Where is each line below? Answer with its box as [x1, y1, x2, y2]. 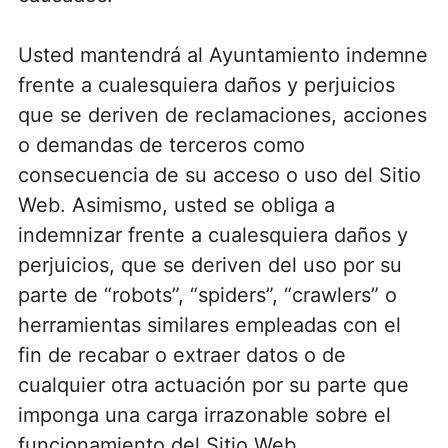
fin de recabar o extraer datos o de [17, 342, 346, 367]
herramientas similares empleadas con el [17, 312, 401, 337]
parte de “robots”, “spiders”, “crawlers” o [17, 282, 397, 307]
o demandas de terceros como [17, 132, 305, 157]
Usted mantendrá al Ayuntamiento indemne [17, 42, 428, 67]
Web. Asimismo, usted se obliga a [17, 192, 335, 217]
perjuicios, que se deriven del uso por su [17, 252, 402, 277]
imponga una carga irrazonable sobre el [17, 402, 391, 427]
